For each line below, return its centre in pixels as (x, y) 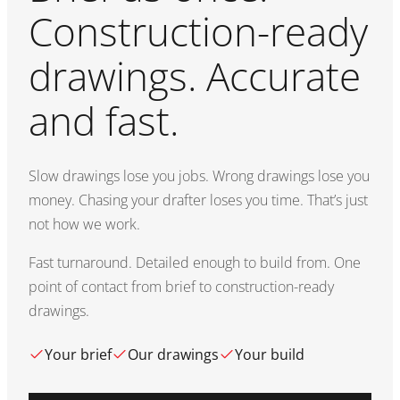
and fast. (104, 121)
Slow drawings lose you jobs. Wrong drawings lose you (199, 176)
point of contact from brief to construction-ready (181, 287)
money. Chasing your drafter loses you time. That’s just (198, 200)
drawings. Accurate (195, 76)
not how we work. (84, 224)
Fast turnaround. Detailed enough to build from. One (195, 262)
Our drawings (173, 354)
